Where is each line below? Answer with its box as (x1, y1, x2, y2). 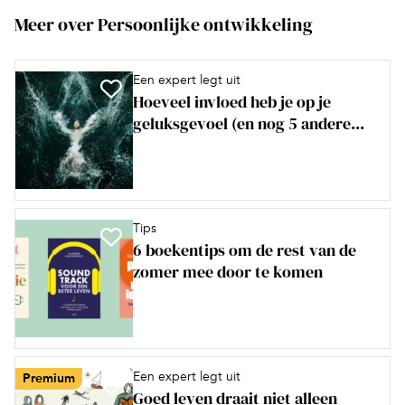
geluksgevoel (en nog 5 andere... (133, 112, 364, 136)
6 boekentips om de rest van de (133, 239, 356, 262)
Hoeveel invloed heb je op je (133, 90, 331, 114)
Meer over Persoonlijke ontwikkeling (14, 12, 313, 38)
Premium (23, 371, 75, 387)
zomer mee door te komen (133, 260, 323, 284)
